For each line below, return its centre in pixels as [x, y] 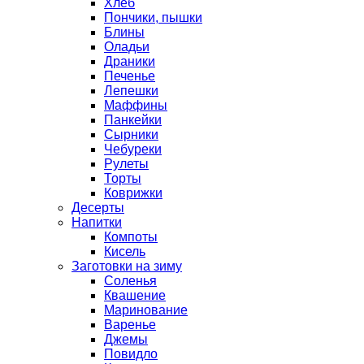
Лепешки [131, 91]
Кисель [125, 252]
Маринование [146, 310]
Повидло [131, 354]
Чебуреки [133, 149]
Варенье [130, 325]
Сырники [131, 135]
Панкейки [133, 120]
